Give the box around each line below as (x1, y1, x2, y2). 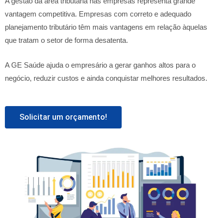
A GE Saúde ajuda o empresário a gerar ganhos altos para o (5, 61, 196, 69)
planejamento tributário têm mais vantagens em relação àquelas (5, 23, 207, 31)
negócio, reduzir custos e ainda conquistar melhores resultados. (5, 74, 207, 82)
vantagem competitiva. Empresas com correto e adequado (5, 10, 191, 18)
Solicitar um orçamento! (19, 112, 107, 122)
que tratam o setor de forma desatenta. (5, 36, 128, 44)
